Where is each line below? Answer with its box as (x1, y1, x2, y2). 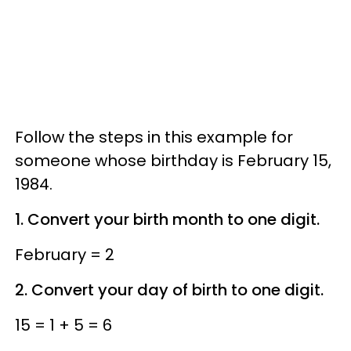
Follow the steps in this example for (15, 125, 293, 148)
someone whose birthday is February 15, (15, 149, 331, 172)
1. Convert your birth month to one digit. (15, 208, 320, 230)
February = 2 (15, 243, 114, 266)
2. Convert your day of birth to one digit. (15, 278, 324, 301)
